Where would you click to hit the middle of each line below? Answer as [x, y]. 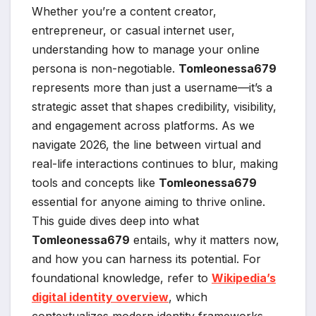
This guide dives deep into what [115, 221]
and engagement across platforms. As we [143, 126]
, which [188, 297]
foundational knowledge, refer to [122, 278]
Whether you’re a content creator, [124, 12]
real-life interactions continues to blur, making [155, 164]
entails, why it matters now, [205, 240]
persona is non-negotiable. [105, 69]
